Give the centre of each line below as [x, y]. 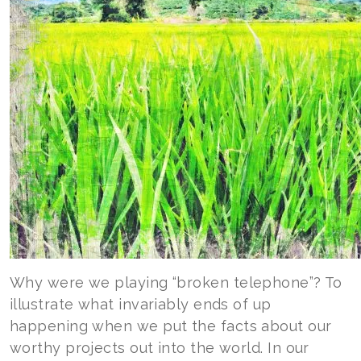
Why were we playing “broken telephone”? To [176, 282]
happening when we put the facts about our [171, 326]
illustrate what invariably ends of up [141, 304]
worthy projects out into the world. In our [160, 348]
